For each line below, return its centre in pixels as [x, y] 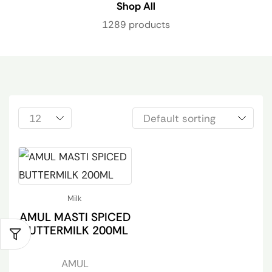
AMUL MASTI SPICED [75, 217]
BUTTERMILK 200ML [75, 231]
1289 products [136, 25]
